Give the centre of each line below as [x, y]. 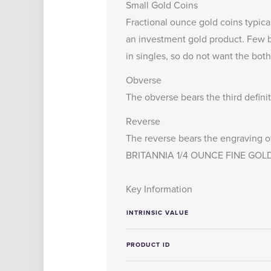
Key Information [159, 189]
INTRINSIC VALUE [158, 213]
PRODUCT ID [149, 245]
